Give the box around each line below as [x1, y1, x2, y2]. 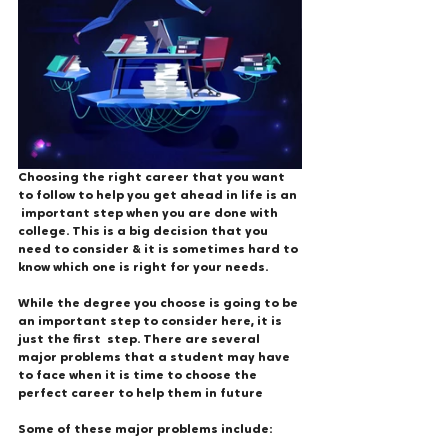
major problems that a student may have [18, 352, 293, 364]
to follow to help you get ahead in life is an [18, 190, 300, 202]
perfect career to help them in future [18, 388, 263, 400]
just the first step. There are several [18, 334, 263, 346]
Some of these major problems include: [18, 424, 275, 436]
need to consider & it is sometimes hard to [18, 244, 301, 256]
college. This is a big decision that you [18, 226, 271, 238]
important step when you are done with [18, 208, 281, 220]
